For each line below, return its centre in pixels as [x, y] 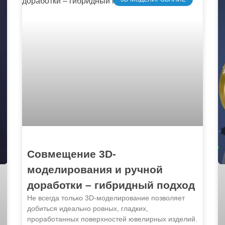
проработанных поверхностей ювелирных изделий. [112, 219]
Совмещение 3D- [72, 154]
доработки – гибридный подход [111, 185]
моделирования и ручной [95, 170]
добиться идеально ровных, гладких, [88, 209]
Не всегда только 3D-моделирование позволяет [106, 198]
